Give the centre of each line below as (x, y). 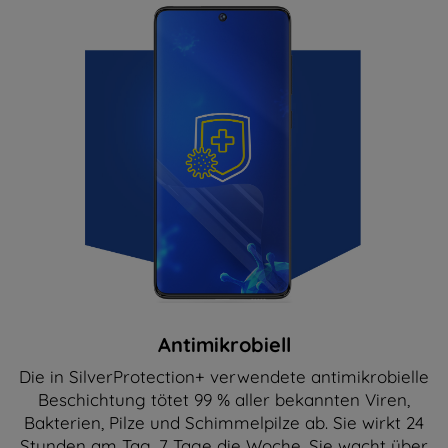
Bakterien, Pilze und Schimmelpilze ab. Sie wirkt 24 (224, 422)
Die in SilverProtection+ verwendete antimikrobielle (224, 376)
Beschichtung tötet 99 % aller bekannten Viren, (224, 399)
